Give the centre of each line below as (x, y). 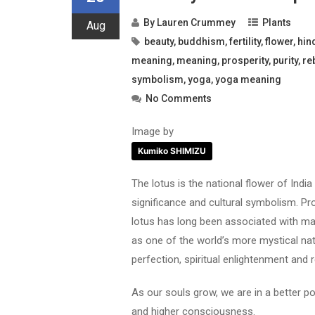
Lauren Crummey (196, 22)
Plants (277, 22)
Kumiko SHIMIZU (172, 151)
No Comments (179, 98)
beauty (159, 41)
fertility (245, 41)
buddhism (201, 41)
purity (285, 60)
